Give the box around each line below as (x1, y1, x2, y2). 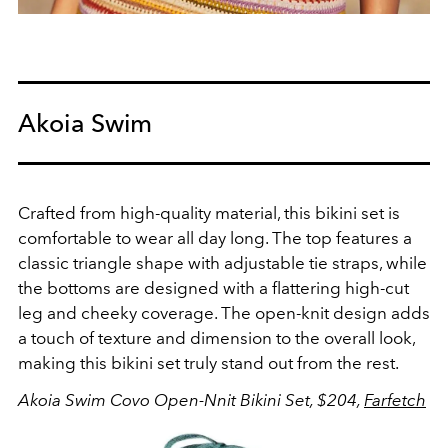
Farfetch (364, 389, 426, 410)
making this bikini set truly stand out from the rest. (18, 352, 399, 373)
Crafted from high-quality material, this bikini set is (18, 202, 400, 223)
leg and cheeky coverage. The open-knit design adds (18, 302, 430, 323)
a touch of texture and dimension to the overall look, (18, 327, 415, 348)
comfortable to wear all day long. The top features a (18, 227, 412, 248)
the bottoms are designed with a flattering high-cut (18, 277, 409, 298)
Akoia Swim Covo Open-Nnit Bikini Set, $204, (18, 389, 364, 410)
